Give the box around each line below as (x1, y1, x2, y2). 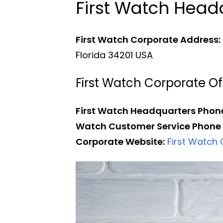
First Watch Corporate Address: (76, 33, 221, 46)
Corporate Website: (76, 135, 165, 148)
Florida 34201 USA (76, 48, 153, 61)
